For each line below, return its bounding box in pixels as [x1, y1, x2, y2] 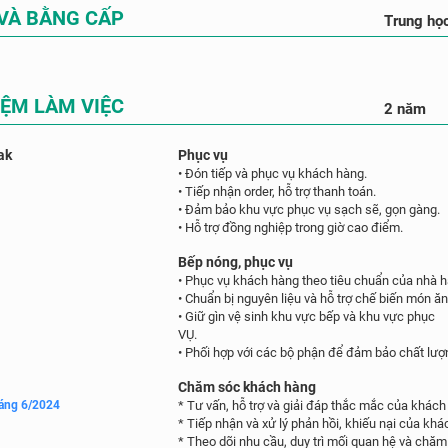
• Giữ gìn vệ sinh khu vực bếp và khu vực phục [178, 309, 436, 324]
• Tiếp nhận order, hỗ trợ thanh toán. [178, 184, 377, 199]
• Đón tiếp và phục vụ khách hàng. [178, 166, 368, 181]
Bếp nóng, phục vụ [178, 254, 294, 270]
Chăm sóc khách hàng [178, 379, 317, 395]
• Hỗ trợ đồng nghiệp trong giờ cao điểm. [178, 220, 404, 235]
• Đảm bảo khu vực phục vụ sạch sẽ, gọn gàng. [178, 202, 441, 217]
